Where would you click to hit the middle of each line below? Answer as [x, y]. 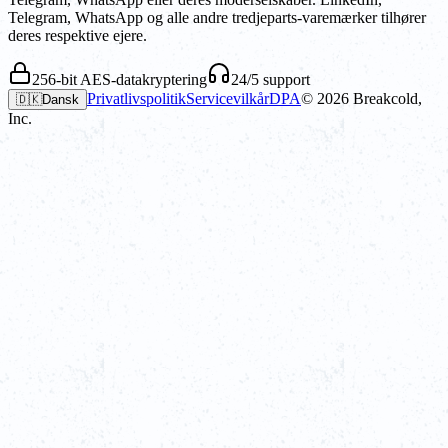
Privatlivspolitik [136, 98]
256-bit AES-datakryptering [119, 79]
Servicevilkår [227, 98]
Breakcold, [385, 98]
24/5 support [270, 79]
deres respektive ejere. [77, 35]
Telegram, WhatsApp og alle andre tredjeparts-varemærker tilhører [217, 17]
